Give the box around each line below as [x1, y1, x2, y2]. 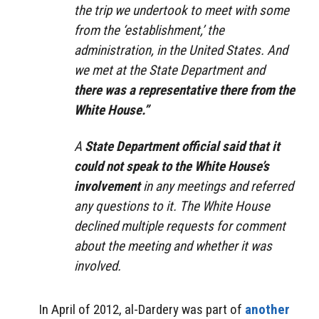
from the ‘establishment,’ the [74, 21, 224, 38]
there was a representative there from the [74, 81, 295, 98]
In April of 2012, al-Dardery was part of [38, 300, 245, 318]
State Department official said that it [85, 137, 280, 155]
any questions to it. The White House [74, 197, 270, 214]
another [245, 300, 290, 318]
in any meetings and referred [140, 177, 293, 194]
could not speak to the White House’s [74, 157, 269, 174]
